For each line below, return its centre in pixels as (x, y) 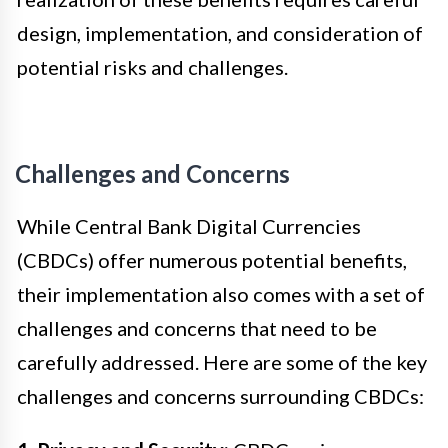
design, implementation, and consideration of (220, 33)
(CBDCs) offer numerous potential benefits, (212, 260)
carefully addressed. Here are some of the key (222, 362)
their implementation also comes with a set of (221, 294)
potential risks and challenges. (152, 67)
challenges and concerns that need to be (197, 328)
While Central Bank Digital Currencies (189, 226)
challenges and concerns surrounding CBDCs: (220, 396)
